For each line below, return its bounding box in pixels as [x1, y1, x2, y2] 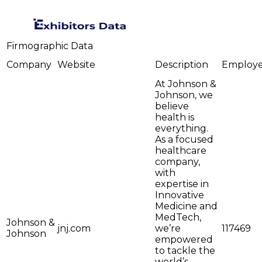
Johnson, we [155, 89, 213, 101]
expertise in [155, 178, 209, 190]
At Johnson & [155, 78, 216, 90]
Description [155, 59, 208, 71]
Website [57, 59, 95, 71]
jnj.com [57, 223, 91, 235]
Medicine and [155, 201, 218, 212]
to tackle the [155, 245, 215, 257]
